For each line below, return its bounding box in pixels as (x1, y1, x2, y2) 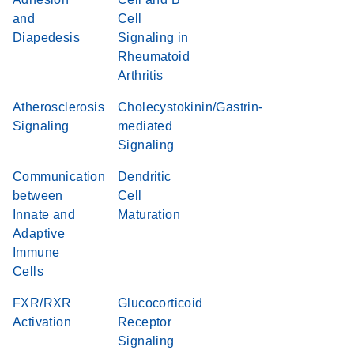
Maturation (118, 208, 181, 221)
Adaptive (13, 227, 66, 240)
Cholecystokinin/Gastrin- (118, 100, 263, 114)
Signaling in (118, 31, 189, 44)
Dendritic (118, 170, 171, 183)
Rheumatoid (118, 50, 190, 63)
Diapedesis (13, 31, 81, 44)
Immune (13, 246, 60, 259)
